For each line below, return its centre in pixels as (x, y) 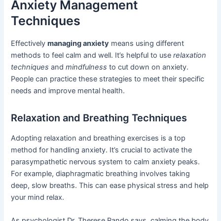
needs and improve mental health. (68, 91)
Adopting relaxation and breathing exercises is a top (98, 138)
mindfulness (87, 67)
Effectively (29, 43)
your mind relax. (38, 197)
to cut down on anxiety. (148, 67)
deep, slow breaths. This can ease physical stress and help (110, 185)
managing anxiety (78, 43)
